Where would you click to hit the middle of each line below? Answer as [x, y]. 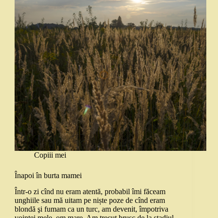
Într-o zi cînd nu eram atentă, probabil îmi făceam [90, 192]
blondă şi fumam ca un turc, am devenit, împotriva [91, 209]
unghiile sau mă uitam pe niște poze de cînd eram [90, 200]
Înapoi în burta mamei [48, 176]
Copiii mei [50, 155]
